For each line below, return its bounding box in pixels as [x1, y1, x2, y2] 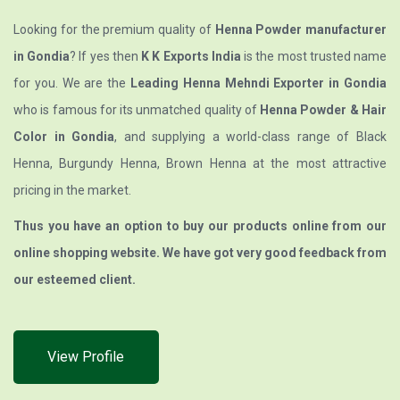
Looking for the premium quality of [13, 22, 215, 37]
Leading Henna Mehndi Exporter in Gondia [130, 76, 387, 91]
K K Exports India [141, 49, 241, 64]
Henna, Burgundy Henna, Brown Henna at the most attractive [13, 156, 387, 171]
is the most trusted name [240, 49, 387, 64]
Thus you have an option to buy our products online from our [13, 219, 387, 234]
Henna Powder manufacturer [214, 22, 387, 37]
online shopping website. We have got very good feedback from [13, 246, 387, 261]
